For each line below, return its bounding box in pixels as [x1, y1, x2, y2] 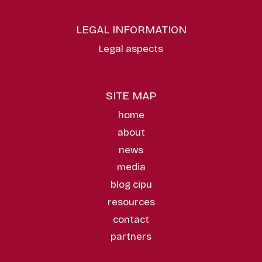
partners [111, 230, 151, 243]
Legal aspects [99, 43, 163, 56]
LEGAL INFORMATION [75, 23, 187, 37]
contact [113, 213, 149, 226]
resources [107, 195, 155, 208]
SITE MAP [105, 89, 157, 102]
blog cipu [110, 178, 152, 191]
